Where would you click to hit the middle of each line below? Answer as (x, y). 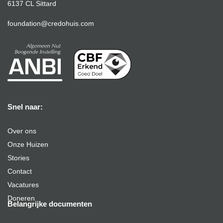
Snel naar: (25, 107)
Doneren (21, 198)
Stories (18, 158)
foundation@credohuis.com (51, 24)
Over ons (22, 131)
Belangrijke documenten (50, 204)
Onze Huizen (28, 145)
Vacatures (23, 185)
